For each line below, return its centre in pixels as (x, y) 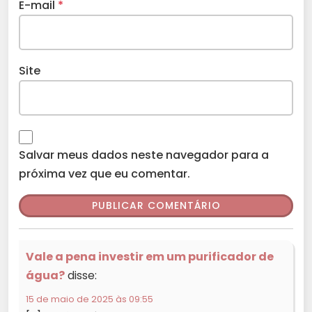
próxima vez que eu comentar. (104, 174)
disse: (82, 276)
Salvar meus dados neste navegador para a (144, 155)
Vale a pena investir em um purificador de (150, 257)
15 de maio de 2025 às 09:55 (89, 299)
